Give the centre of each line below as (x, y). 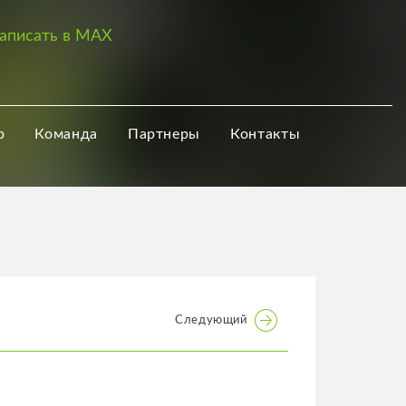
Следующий (211, 321)
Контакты (266, 135)
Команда (66, 135)
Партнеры (164, 135)
